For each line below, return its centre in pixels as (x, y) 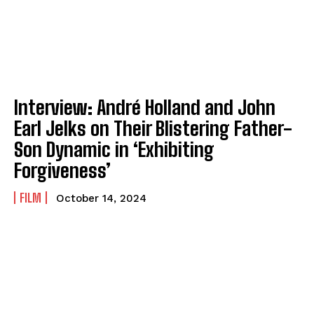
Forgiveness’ (62, 170)
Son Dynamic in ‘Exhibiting (114, 149)
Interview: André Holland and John (145, 107)
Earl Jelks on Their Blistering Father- (153, 128)
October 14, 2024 (101, 198)
